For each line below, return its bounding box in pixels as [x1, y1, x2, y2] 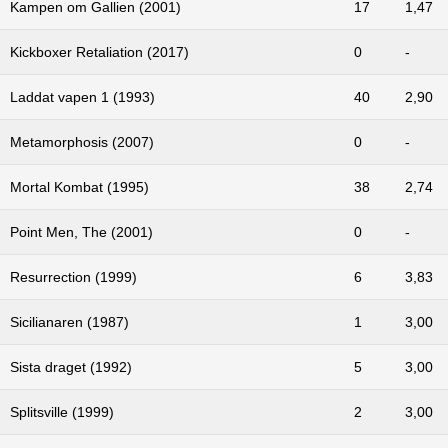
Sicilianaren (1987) [10, 313, 129, 330]
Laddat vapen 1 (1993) [10, 88, 155, 105]
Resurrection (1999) [10, 268, 137, 285]
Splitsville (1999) [10, 403, 114, 420]
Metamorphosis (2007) [10, 133, 154, 150]
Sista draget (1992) [10, 358, 132, 375]
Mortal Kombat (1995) [10, 178, 149, 195]
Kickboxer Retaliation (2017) [10, 43, 189, 60]
